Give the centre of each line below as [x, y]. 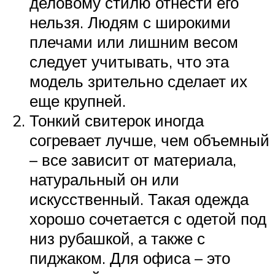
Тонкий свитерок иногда [117, 120]
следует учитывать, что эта [129, 61]
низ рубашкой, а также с [117, 238]
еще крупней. [78, 100]
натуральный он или [104, 179]
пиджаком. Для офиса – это [130, 258]
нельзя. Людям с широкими [130, 22]
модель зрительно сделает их [138, 81]
